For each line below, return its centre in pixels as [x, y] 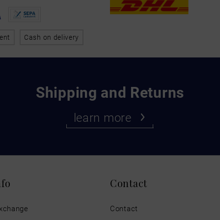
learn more [102, 117]
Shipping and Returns [110, 92]
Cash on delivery [52, 37]
